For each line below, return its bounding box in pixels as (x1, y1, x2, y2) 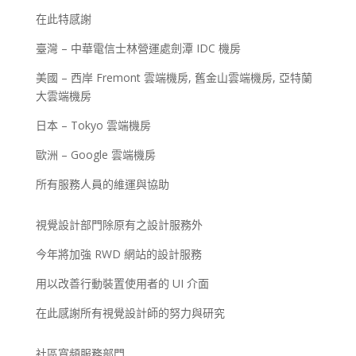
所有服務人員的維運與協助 (35, 176, 169, 192)
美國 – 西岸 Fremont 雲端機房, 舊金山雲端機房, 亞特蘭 (35, 70, 312, 86)
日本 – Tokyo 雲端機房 (35, 118, 151, 133)
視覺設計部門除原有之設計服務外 (35, 217, 203, 233)
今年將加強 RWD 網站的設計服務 (35, 246, 202, 262)
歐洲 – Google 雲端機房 (35, 147, 156, 163)
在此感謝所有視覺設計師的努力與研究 (35, 305, 225, 321)
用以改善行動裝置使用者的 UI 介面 (35, 276, 209, 292)
